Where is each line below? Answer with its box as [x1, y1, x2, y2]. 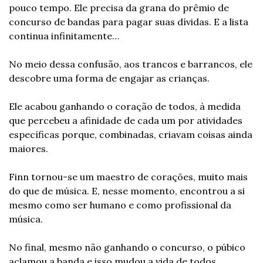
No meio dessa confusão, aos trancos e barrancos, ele [9, 58, 252, 70]
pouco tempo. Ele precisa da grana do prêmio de [9, 2, 229, 14]
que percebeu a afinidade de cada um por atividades [9, 114, 242, 126]
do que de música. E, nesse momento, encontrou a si [9, 185, 245, 197]
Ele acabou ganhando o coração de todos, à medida [9, 100, 241, 112]
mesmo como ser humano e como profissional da [9, 199, 231, 211]
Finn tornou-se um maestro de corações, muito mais [9, 171, 248, 183]
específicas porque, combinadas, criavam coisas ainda [9, 129, 252, 140]
